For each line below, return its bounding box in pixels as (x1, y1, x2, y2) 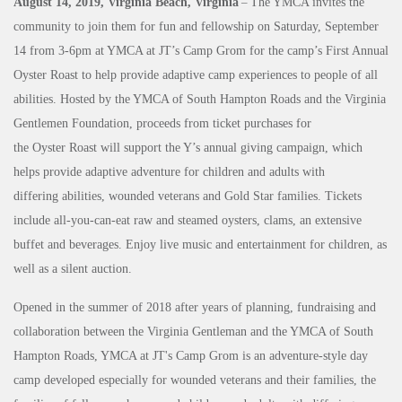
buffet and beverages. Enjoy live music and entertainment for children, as (13, 238, 387, 252)
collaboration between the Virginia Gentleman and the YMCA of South (13, 325, 373, 339)
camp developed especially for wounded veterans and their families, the (13, 373, 376, 388)
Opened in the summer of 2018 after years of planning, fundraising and (13, 301, 376, 315)
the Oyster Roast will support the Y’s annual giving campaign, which (13, 141, 363, 155)
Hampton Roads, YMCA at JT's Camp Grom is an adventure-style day (13, 349, 368, 363)
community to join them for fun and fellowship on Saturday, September (13, 20, 379, 34)
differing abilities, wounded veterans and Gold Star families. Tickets (13, 189, 362, 204)
